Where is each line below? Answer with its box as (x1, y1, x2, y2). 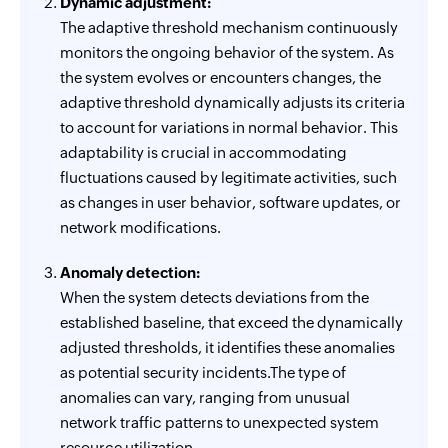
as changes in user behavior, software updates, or (60, 194, 401, 211)
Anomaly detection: (60, 264, 200, 281)
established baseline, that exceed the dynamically (60, 314, 403, 331)
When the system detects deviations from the (60, 289, 369, 306)
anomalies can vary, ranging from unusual (60, 389, 350, 406)
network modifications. (60, 219, 221, 236)
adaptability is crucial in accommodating (60, 144, 347, 161)
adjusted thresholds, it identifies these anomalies (60, 339, 395, 356)
